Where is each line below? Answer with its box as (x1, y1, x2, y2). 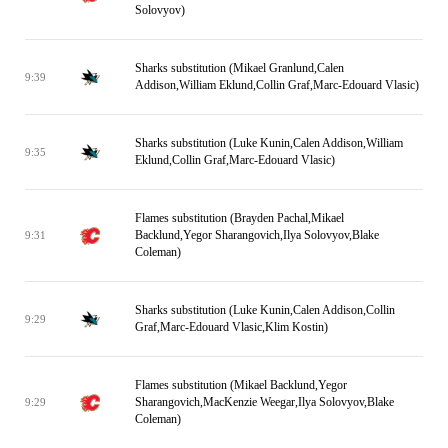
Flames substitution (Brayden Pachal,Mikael (135, 211, 344, 225)
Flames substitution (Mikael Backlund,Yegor (135, 378, 347, 392)
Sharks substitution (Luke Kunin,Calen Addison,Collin (135, 303, 395, 317)
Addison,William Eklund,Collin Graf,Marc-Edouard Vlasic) (135, 78, 419, 92)
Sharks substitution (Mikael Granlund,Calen (135, 61, 344, 75)
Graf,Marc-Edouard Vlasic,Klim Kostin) (135, 320, 328, 334)
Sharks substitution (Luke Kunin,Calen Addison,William (135, 136, 403, 150)
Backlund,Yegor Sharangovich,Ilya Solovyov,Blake (135, 228, 379, 242)
